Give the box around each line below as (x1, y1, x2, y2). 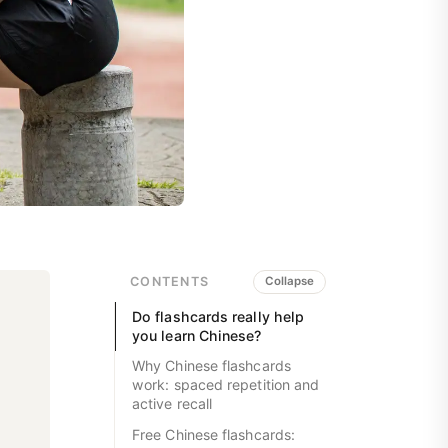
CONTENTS (130, 274, 210, 290)
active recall (132, 395, 213, 413)
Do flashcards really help (132, 308, 305, 326)
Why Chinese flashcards (132, 357, 291, 375)
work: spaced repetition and (132, 376, 320, 394)
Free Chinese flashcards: (132, 425, 296, 443)
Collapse (264, 274, 314, 289)
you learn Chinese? (132, 327, 262, 345)
